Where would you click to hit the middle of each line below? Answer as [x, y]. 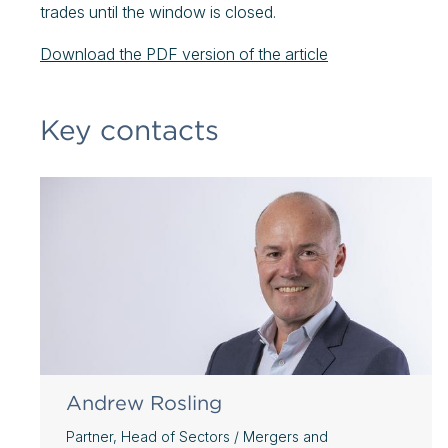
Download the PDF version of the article [184, 54]
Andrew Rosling [144, 403]
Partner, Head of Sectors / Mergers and [197, 436]
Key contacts [129, 130]
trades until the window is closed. [158, 12]
